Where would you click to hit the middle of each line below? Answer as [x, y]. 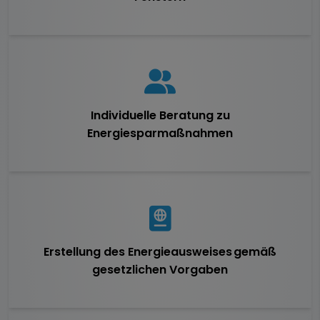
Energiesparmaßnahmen [160, 134]
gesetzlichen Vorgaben [160, 270]
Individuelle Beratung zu [160, 116]
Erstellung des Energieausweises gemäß [160, 252]
